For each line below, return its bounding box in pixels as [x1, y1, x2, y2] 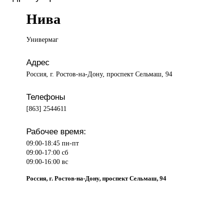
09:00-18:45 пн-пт [26, 139, 79, 147]
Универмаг [26, 36, 59, 44]
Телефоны [26, 92, 66, 102]
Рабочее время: [26, 127, 87, 137]
